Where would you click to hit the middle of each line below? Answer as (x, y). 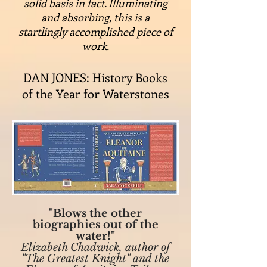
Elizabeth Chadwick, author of (95, 247)
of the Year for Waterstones (95, 93)
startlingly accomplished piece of (95, 32)
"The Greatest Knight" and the (95, 259)
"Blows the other (95, 213)
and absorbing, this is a (95, 17)
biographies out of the (95, 225)
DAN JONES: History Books (95, 77)
